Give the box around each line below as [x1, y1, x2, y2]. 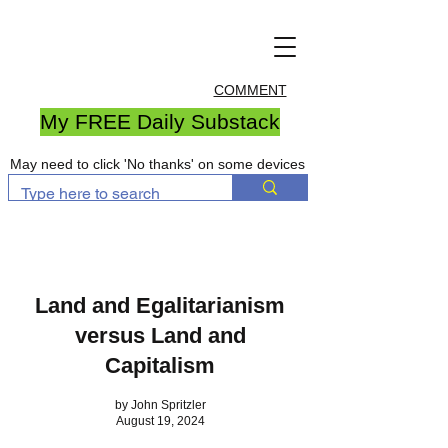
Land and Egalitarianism [35, 293, 285, 318]
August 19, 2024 [115, 414, 205, 428]
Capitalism [105, 353, 215, 378]
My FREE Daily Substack [40, 110, 280, 133]
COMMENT [213, 82, 287, 98]
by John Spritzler [114, 398, 206, 412]
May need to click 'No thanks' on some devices [10, 156, 305, 172]
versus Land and [74, 323, 246, 348]
